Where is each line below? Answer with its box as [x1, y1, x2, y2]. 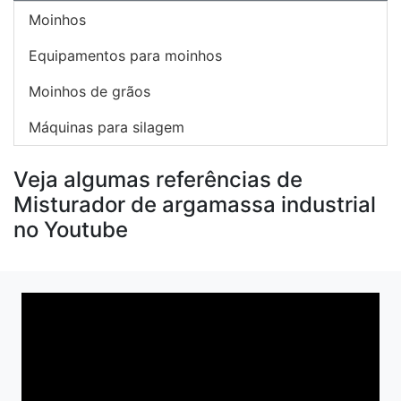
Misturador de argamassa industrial [13, 192, 376, 218]
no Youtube [13, 217, 128, 243]
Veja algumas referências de [13, 166, 303, 193]
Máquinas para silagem [29, 118, 184, 137]
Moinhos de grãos [29, 82, 150, 101]
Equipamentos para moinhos [29, 47, 222, 65]
